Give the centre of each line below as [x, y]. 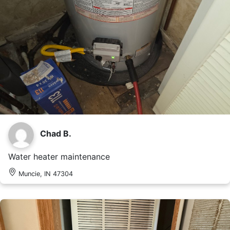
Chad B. [56, 133]
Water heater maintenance [59, 156]
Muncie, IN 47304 [46, 174]
